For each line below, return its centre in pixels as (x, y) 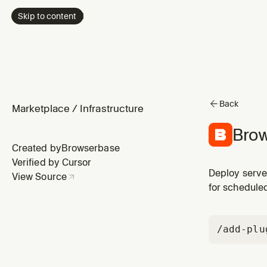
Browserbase (90, 148)
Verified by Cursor (52, 162)
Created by (37, 148)
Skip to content (47, 16)
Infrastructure (112, 108)
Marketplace (41, 108)
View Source (39, 176)
